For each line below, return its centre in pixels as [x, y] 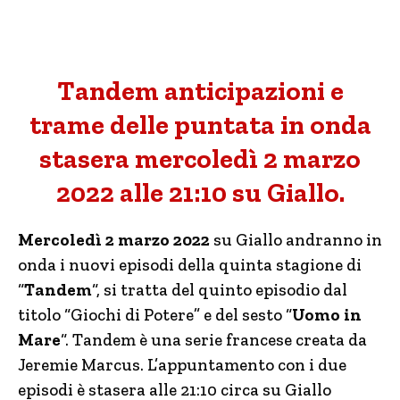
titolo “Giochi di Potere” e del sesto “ [155, 315]
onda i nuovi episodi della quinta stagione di [190, 265]
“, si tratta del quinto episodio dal [220, 290]
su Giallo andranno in [296, 240]
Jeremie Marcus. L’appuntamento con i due [182, 365]
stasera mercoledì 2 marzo [200, 159]
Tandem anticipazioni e [200, 91]
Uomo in [327, 315]
